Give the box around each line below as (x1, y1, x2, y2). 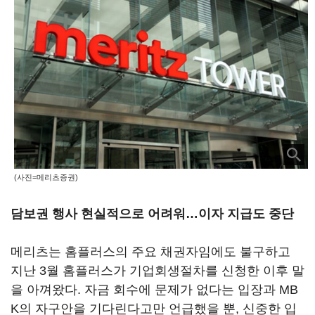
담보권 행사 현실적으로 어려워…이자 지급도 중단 (11, 207, 294, 221)
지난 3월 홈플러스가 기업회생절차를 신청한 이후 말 (11, 264, 304, 278)
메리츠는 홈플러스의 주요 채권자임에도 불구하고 (11, 245, 290, 259)
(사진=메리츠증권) (14, 173, 78, 182)
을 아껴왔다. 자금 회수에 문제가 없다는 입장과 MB (11, 283, 298, 297)
